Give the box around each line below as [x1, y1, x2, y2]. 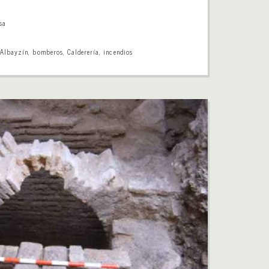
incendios [103, 46, 133, 57]
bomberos [32, 46, 63, 57]
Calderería [67, 46, 100, 57]
